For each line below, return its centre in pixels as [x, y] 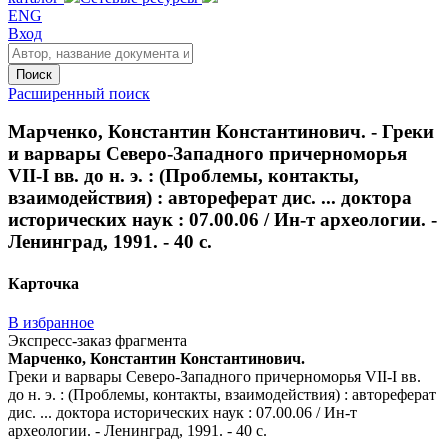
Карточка [43, 283]
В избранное [51, 322]
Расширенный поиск [79, 93]
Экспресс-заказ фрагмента [97, 340]
